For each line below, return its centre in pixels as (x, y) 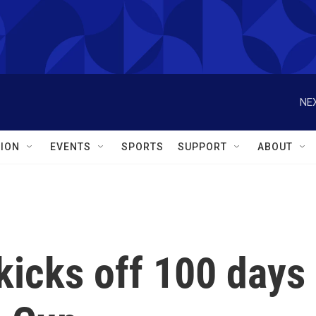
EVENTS (71, 147)
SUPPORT (202, 147)
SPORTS (142, 147)
